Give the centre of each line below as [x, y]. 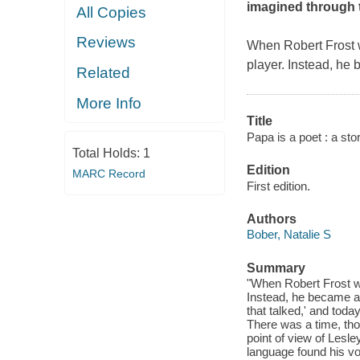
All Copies [112, 12]
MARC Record [108, 173]
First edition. [278, 186]
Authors [271, 219]
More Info [109, 103]
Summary [276, 268]
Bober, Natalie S [288, 235]
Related [104, 72]
